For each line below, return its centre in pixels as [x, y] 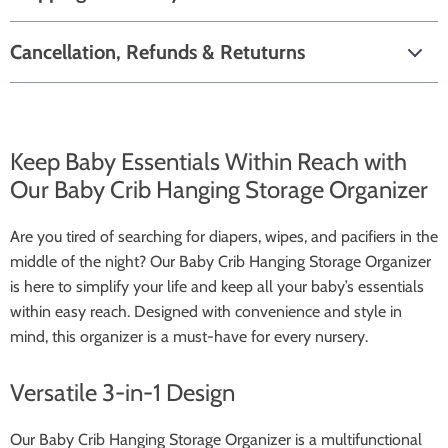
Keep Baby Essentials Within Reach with [208, 161]
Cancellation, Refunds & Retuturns [157, 52]
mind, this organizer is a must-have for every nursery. [189, 336]
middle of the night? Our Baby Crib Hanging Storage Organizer [220, 261]
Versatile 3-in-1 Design [122, 392]
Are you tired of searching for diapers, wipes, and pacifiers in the [224, 236]
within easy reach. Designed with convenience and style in [206, 311]
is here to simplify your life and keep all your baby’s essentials [217, 286]
